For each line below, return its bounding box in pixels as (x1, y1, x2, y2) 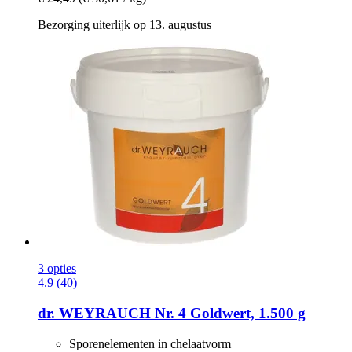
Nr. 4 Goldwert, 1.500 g (151, 304, 306, 321)
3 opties (38, 262, 76, 276)
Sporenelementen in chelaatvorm (69, 336, 231, 350)
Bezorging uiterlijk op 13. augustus (38, 18, 211, 32)
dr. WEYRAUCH (38, 304, 151, 321)
